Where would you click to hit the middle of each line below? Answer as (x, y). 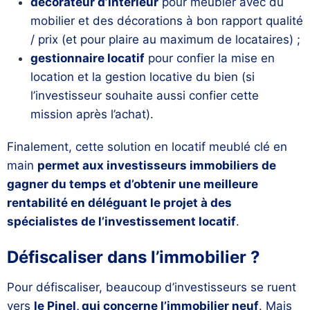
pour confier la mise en (210, 58)
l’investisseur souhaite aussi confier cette (145, 96)
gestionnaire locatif (88, 58)
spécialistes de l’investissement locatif (121, 222)
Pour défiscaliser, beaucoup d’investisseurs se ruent (152, 288)
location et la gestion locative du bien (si (143, 77)
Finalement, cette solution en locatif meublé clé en (147, 147)
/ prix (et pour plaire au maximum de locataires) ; (165, 40)
